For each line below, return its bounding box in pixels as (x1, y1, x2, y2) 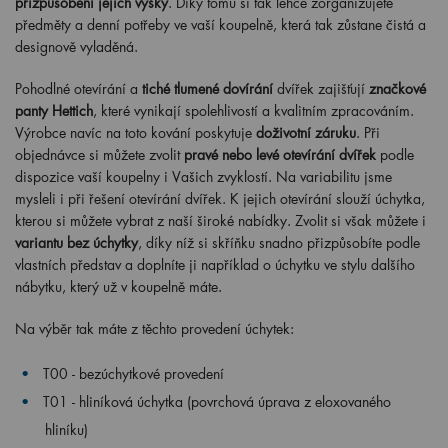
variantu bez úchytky (15, 233, 138, 252)
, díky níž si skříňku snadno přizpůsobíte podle (138, 233, 420, 252)
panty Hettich (15, 101, 93, 120)
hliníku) (45, 420, 88, 439)
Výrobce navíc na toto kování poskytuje (15, 123, 256, 142)
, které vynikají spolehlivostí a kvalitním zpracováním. (93, 101, 414, 120)
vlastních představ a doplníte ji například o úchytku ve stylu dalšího (15, 255, 415, 274)
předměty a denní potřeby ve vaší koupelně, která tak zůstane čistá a (15, 15, 426, 34)
